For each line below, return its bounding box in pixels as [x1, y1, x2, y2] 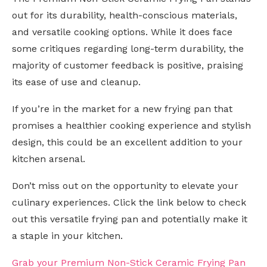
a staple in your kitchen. [12, 230, 123, 242]
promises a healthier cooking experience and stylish [12, 120, 251, 132]
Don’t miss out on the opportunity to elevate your [12, 180, 238, 192]
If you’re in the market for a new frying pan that [12, 103, 232, 115]
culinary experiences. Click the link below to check [12, 197, 246, 209]
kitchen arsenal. [12, 153, 85, 165]
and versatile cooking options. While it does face [12, 26, 232, 38]
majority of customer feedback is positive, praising [12, 60, 243, 72]
